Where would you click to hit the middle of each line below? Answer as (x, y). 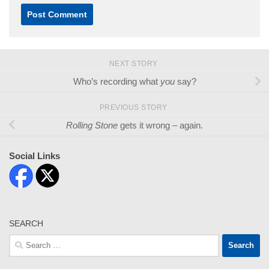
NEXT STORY (134, 63)
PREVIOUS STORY (134, 107)
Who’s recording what (116, 81)
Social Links (35, 156)
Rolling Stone (92, 125)
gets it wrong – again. (160, 125)
